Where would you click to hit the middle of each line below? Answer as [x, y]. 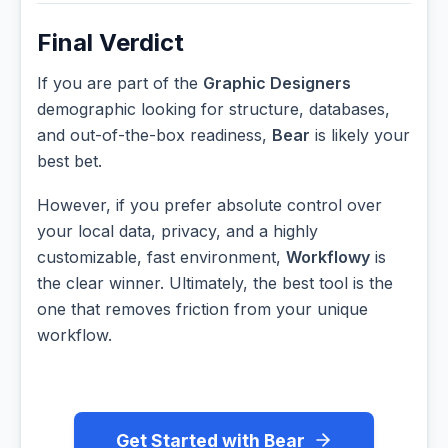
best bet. [69, 161]
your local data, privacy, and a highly [177, 230]
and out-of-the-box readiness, [154, 135]
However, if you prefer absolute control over [209, 204]
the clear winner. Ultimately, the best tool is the [215, 282]
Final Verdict [110, 43]
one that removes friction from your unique [202, 308]
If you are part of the [120, 83]
